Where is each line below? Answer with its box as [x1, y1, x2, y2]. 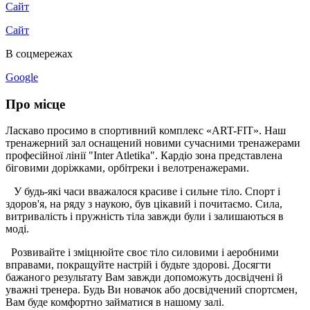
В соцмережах [6, 47, 73, 60]
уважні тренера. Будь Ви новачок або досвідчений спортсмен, [6, 284, 298, 296]
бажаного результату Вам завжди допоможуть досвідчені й [6, 271, 283, 284]
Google [6, 71, 38, 83]
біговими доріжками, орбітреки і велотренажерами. [6, 162, 249, 174]
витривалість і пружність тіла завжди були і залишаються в [6, 210, 284, 223]
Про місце [6, 96, 65, 111]
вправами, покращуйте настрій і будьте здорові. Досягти [6, 259, 271, 271]
